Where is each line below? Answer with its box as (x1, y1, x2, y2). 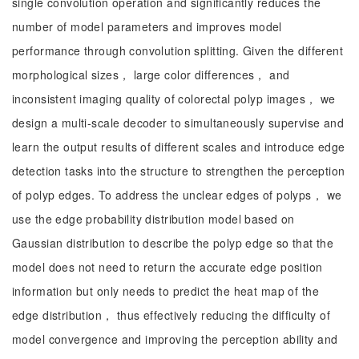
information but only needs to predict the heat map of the (12, 283, 319, 299)
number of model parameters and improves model (12, 18, 282, 34)
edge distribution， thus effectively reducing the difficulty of (12, 307, 331, 323)
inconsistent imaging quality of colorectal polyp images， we (12, 91, 336, 107)
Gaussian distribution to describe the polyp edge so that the (12, 235, 334, 251)
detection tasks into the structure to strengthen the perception (12, 163, 345, 179)
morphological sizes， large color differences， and (12, 67, 290, 83)
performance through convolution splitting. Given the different (12, 42, 344, 58)
